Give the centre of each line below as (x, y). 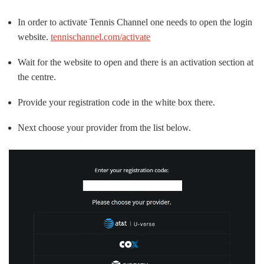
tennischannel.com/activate (100, 37)
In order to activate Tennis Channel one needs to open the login (135, 22)
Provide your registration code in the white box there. (116, 103)
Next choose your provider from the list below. (104, 128)
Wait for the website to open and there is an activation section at (136, 62)
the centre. (37, 77)
